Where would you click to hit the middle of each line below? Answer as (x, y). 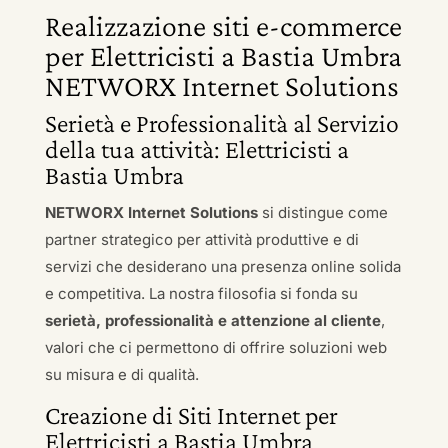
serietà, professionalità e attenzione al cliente (212, 320)
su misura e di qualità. (121, 374)
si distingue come (322, 212)
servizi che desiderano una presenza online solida (222, 266)
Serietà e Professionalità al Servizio (221, 123)
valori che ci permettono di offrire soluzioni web (215, 347)
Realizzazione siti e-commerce (223, 25)
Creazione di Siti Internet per (191, 415)
